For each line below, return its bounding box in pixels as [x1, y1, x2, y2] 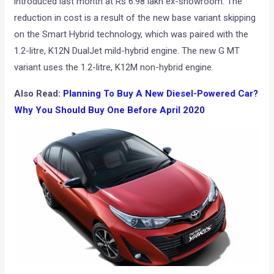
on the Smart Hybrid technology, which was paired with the [14, 29, 249, 40]
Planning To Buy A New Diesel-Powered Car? [63, 88, 259, 100]
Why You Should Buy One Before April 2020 [14, 105, 206, 116]
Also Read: [14, 88, 64, 100]
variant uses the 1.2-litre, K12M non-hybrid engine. [14, 62, 214, 73]
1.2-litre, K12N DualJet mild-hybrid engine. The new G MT [14, 45, 240, 57]
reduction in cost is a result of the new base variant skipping [14, 12, 256, 24]
